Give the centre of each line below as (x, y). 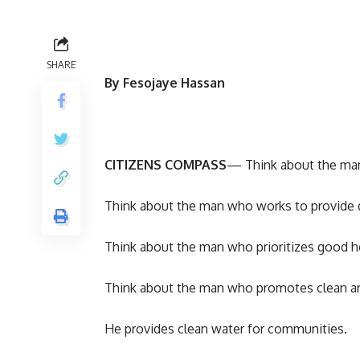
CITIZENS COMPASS (166, 165)
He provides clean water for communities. (226, 329)
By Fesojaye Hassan (166, 83)
